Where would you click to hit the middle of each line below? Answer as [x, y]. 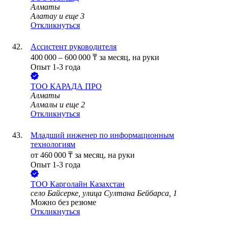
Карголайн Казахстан [87, 184]
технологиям [53, 145]
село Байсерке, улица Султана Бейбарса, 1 [104, 193]
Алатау [44, 16]
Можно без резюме [63, 203]
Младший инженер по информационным [102, 135]
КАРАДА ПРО [76, 87]
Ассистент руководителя [74, 47]
